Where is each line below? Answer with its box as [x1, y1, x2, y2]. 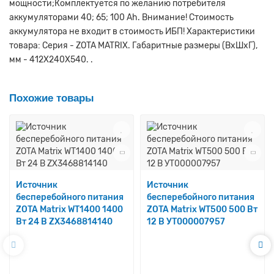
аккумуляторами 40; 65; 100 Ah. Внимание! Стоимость [9, 12, 234, 23]
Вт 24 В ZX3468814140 [16, 216, 113, 227]
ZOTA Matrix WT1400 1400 [16, 204, 123, 215]
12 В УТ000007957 [147, 216, 225, 227]
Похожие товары [9, 92, 94, 104]
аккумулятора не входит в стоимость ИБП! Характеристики [9, 26, 255, 37]
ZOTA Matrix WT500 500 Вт [147, 204, 257, 215]
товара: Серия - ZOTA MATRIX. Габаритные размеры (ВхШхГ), [9, 40, 257, 51]
